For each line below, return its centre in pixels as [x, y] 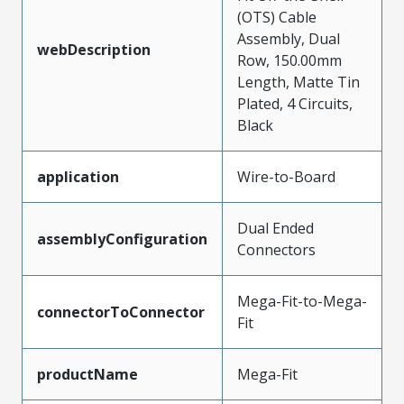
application [78, 176]
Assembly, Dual [289, 38]
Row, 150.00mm [289, 60]
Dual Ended [275, 228]
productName [87, 374]
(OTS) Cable [277, 17]
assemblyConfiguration [122, 239]
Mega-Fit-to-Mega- [302, 301]
